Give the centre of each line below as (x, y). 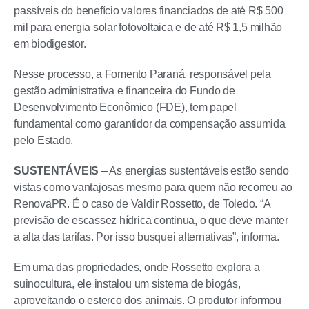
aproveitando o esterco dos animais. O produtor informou (148, 300)
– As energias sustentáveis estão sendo (195, 171)
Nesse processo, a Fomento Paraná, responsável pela (143, 74)
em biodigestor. (50, 44)
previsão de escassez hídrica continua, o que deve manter (151, 220)
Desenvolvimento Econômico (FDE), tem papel (125, 107)
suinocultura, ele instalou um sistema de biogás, (127, 284)
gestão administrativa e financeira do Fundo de (124, 91)
